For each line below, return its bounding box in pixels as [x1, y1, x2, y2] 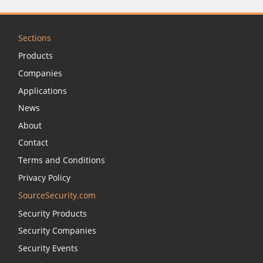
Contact [18, 137, 48, 149]
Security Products [18, 207, 87, 219]
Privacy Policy [18, 171, 70, 183]
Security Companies [18, 225, 96, 237]
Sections [18, 32, 51, 43]
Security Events [18, 242, 78, 254]
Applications [18, 85, 67, 96]
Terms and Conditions [18, 154, 105, 166]
